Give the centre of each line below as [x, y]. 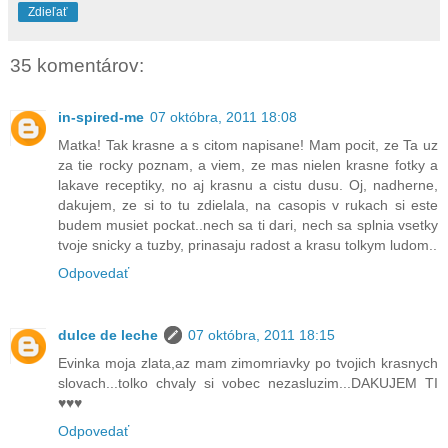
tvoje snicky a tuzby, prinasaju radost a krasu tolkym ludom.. [247, 245]
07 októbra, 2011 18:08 [223, 117]
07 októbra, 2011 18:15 [261, 335]
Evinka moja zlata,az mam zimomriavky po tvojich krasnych [248, 363]
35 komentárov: [77, 65]
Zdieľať [48, 11]
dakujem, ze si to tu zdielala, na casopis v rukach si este [248, 205]
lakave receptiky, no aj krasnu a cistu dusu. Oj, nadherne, [248, 185]
